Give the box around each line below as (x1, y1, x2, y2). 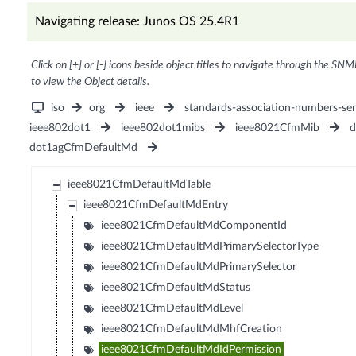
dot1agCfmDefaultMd (29, 142, 137, 154)
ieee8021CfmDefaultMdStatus (101, 282, 251, 294)
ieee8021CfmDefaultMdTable (68, 179, 211, 191)
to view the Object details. (30, 76, 149, 88)
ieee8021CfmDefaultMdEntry (83, 199, 229, 211)
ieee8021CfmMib (235, 122, 320, 134)
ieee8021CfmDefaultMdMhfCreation (101, 323, 283, 335)
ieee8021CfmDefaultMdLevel (101, 303, 244, 315)
